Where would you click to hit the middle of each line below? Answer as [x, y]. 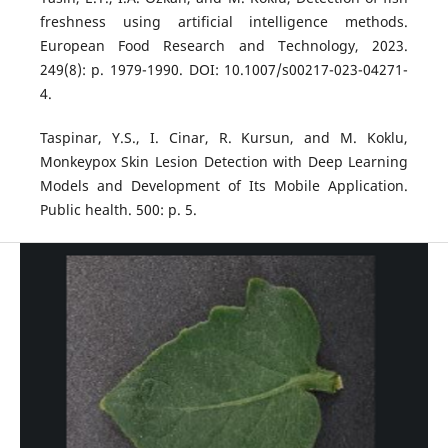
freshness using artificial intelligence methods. [224, 21]
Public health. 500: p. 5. [118, 209]
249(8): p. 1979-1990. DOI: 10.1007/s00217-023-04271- [224, 69]
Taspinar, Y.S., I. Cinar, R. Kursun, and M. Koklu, [224, 137]
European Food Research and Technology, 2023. [224, 45]
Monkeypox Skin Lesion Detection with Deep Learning [224, 161]
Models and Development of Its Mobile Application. [224, 185]
